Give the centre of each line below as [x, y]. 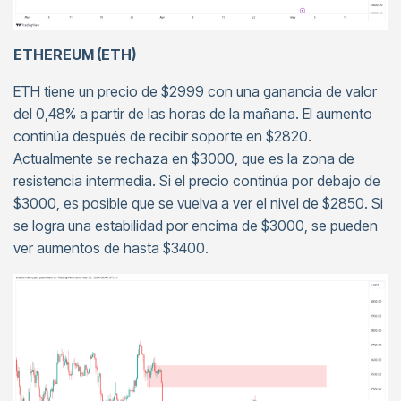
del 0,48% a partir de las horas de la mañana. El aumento [193, 113]
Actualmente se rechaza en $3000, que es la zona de [184, 158]
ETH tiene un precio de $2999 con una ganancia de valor [195, 91]
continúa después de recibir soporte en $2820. [162, 136]
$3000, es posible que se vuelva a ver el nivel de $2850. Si [198, 203]
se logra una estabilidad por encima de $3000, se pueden [196, 225]
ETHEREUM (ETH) [75, 54]
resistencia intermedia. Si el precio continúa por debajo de [197, 180]
